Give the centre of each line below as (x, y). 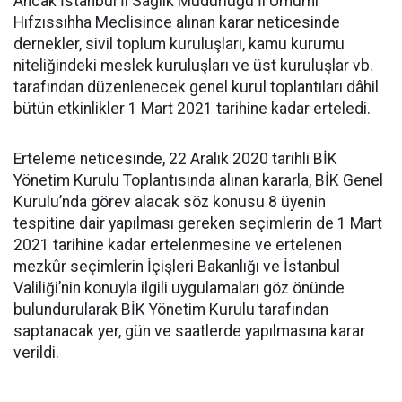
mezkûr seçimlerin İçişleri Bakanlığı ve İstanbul (177, 267)
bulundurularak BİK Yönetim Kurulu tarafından (171, 310)
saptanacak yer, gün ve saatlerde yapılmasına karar (189, 331)
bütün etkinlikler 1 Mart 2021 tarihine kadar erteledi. (192, 109)
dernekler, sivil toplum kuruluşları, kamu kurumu (179, 44)
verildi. (36, 353)
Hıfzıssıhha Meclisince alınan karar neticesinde (177, 22)
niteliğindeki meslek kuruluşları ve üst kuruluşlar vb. (193, 66)
